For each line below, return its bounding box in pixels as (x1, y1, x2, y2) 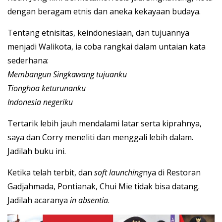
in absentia (70, 194, 108, 206)
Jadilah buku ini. (7, 145, 66, 157)
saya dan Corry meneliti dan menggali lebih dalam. (7, 131, 193, 143)
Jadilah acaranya (7, 194, 70, 206)
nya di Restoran (143, 166, 201, 178)
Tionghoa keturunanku (7, 82, 86, 94)
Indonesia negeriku (7, 96, 73, 108)
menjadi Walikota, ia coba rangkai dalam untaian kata (7, 41, 206, 52)
